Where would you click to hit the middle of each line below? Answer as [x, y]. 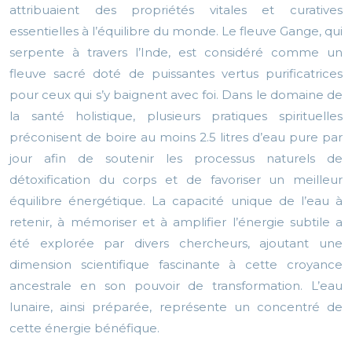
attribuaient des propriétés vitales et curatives [176, 10]
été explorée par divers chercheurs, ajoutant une [176, 244]
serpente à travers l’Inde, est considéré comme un [176, 53]
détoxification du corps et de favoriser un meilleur [176, 180]
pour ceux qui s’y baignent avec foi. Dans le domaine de [176, 95]
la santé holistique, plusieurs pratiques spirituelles [176, 116]
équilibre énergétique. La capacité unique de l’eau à [176, 201]
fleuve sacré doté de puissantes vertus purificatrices [176, 74]
